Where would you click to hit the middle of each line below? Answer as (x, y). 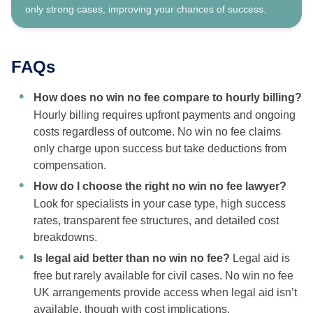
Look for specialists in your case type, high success (160, 204)
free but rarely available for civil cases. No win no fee (163, 276)
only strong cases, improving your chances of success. (146, 9)
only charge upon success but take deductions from (160, 149)
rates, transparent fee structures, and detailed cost (156, 221)
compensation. (70, 166)
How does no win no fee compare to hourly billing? (168, 98)
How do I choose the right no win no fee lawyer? (160, 187)
